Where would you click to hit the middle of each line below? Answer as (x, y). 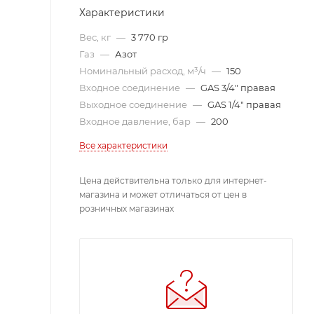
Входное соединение (131, 88)
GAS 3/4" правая (238, 88)
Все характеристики (123, 145)
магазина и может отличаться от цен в (163, 194)
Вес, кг (96, 37)
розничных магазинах (127, 209)
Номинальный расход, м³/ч (144, 71)
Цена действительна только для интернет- (173, 180)
